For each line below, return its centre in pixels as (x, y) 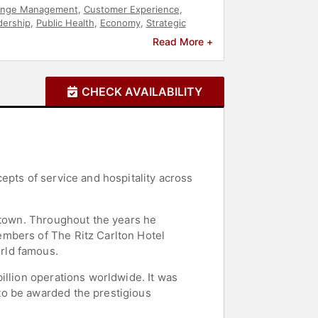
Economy (120, 22)
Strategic (166, 22)
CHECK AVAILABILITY (142, 91)
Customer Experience (131, 9)
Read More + (183, 41)
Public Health (65, 22)
